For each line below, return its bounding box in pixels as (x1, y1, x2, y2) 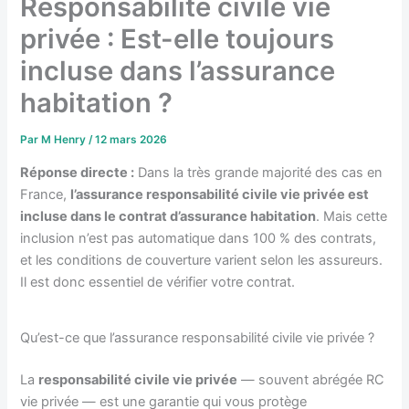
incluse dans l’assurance (20, 55, 336, 88)
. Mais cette (316, 207, 388, 225)
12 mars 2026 (95, 133, 168, 147)
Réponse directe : (20, 163, 135, 181)
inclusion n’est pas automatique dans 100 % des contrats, (20, 229, 377, 246)
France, (20, 185, 71, 203)
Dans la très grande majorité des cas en (134, 163, 383, 181)
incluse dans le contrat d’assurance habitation (20, 207, 317, 225)
